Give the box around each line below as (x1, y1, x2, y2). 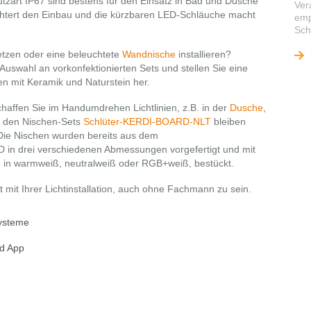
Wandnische (122, 49, 176, 60)
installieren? (176, 49, 231, 60)
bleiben (211, 116, 246, 127)
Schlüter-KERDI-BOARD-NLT (83, 116, 211, 127)
